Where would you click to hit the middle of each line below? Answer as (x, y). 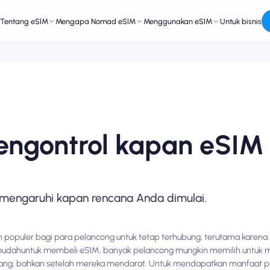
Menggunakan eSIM (178, 21)
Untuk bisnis (241, 21)
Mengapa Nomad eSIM (96, 21)
